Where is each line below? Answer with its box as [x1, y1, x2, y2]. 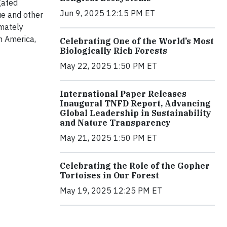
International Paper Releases [60, 89, 186, 99]
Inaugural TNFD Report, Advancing [60, 98, 211, 109]
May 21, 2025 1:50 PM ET [60, 133, 157, 143]
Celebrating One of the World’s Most [60, 36, 214, 47]
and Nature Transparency [60, 118, 171, 128]
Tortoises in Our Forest [60, 170, 159, 181]
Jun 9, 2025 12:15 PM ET [60, 8, 155, 19]
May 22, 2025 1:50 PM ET [60, 61, 157, 71]
